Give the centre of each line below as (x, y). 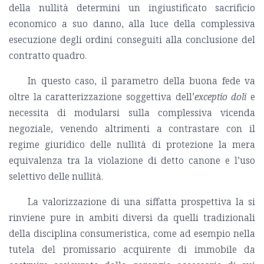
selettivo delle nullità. (56, 176)
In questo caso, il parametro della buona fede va (141, 81)
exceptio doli (222, 97)
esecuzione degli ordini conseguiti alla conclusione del (132, 40)
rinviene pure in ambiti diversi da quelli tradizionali (132, 218)
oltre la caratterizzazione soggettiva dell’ (102, 97)
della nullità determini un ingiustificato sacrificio (132, 8)
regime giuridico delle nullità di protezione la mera (132, 145)
